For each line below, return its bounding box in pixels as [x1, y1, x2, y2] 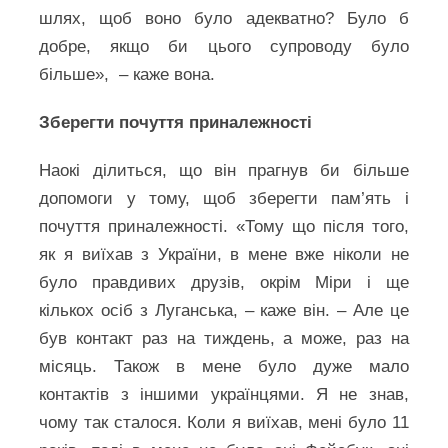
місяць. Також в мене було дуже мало [39, 357, 409, 376]
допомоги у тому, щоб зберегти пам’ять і [39, 189, 409, 208]
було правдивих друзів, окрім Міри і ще [39, 273, 409, 292]
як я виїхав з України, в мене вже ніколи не [39, 245, 409, 264]
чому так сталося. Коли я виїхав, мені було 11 [39, 413, 409, 432]
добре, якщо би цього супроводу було [39, 37, 409, 56]
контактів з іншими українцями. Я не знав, [39, 385, 409, 404]
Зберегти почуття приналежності [39, 113, 313, 132]
